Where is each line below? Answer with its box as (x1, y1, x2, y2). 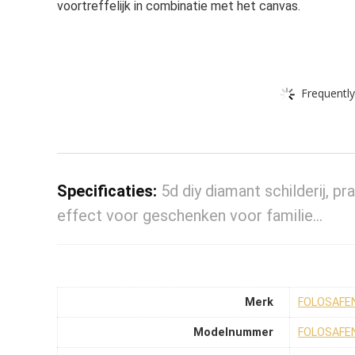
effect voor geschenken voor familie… (57, 206, 323, 225)
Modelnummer (193, 326, 273, 340)
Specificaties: (57, 181, 161, 200)
